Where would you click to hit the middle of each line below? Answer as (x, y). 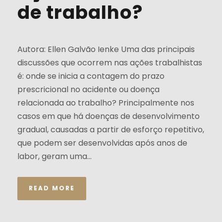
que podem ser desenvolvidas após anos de (102, 143)
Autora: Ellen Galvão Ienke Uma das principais (106, 50)
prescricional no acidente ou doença (88, 90)
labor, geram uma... (55, 157)
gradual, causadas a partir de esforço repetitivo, (111, 130)
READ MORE (52, 188)
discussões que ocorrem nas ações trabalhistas (110, 63)
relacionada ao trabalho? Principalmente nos (106, 103)
